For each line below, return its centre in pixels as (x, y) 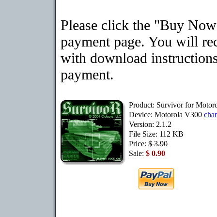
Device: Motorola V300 (166, 115)
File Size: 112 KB (156, 134)
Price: (139, 144)
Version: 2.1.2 (150, 124)
